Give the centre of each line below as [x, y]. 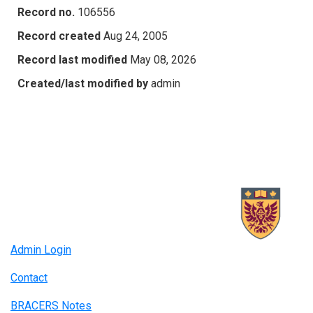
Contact [29, 278]
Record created [59, 36]
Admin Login [41, 250]
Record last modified [72, 59]
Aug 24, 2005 [136, 36]
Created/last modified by [83, 83]
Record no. [46, 12]
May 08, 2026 [163, 59]
